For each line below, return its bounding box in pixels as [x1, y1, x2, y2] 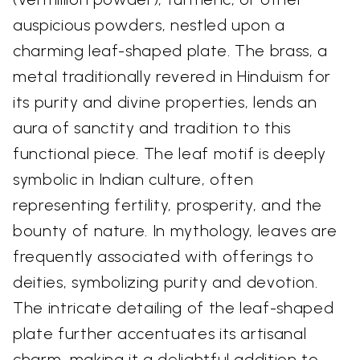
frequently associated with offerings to [13, 246, 314, 266]
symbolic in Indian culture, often [13, 169, 254, 189]
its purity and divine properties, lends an [13, 92, 317, 112]
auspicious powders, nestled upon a [13, 14, 286, 35]
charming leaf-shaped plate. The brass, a [13, 40, 328, 60]
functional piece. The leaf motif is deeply [13, 143, 326, 163]
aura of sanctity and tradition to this [13, 117, 291, 137]
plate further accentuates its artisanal [13, 323, 307, 343]
